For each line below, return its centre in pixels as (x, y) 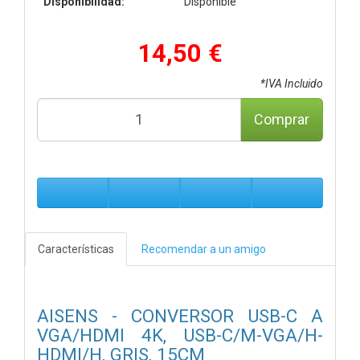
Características (76, 249)
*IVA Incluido (292, 83)
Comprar (282, 119)
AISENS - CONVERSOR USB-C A (180, 315)
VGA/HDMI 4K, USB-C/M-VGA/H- (180, 335)
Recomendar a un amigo (204, 249)
